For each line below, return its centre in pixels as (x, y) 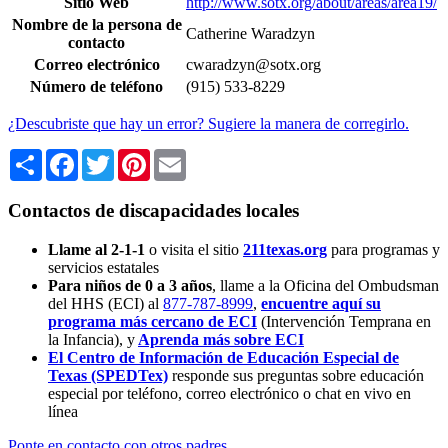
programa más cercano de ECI (152, 321)
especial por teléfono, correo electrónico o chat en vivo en (229, 393)
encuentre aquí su (321, 303)
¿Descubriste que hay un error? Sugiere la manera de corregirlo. (208, 124)
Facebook (109, 157)
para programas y (385, 249)
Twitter (136, 157)
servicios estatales (103, 267)
